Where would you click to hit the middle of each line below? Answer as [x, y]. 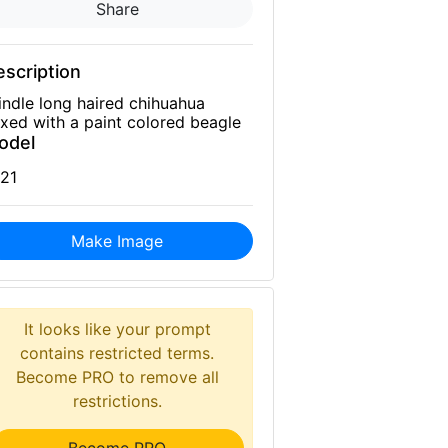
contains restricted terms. [117, 353]
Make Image [117, 241]
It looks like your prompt [117, 329]
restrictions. [117, 401]
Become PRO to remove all [117, 377]
